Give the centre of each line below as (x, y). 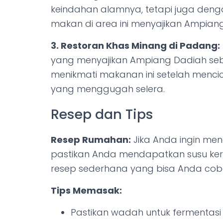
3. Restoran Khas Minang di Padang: (135, 46)
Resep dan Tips (102, 114)
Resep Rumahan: (91, 140)
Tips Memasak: (86, 190)
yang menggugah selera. (108, 89)
